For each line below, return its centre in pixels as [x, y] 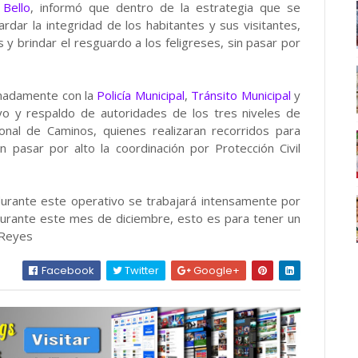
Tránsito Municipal [241, 95]
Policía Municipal [141, 95]
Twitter [141, 270]
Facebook [67, 270]
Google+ [216, 270]
